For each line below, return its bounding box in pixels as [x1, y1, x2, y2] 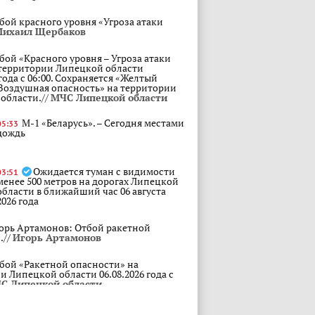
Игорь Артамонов [13, 231, 101, 244]
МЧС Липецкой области [51, 91, 167, 104]
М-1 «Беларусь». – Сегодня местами [22, 116, 184, 129]
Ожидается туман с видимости [33, 165, 175, 178]
